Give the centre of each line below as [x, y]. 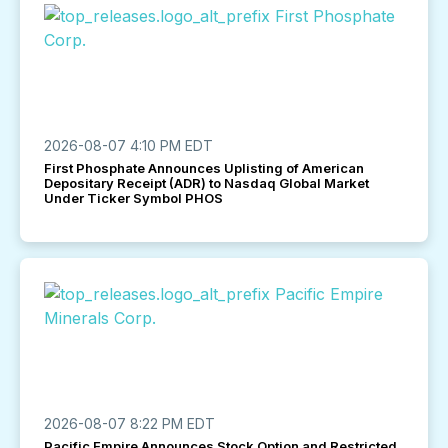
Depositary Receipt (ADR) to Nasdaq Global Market [206, 183]
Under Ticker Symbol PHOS [133, 198]
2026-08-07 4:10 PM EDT [128, 145]
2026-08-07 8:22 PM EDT [129, 423]
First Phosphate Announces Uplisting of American [204, 168]
